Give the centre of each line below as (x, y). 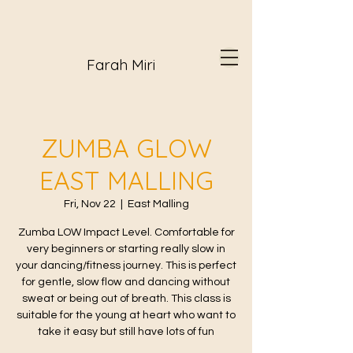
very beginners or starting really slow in (126, 249)
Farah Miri (121, 65)
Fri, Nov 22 (89, 204)
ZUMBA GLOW (126, 148)
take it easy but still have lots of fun (126, 332)
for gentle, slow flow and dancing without (126, 282)
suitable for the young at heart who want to (126, 315)
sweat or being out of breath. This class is (126, 299)
